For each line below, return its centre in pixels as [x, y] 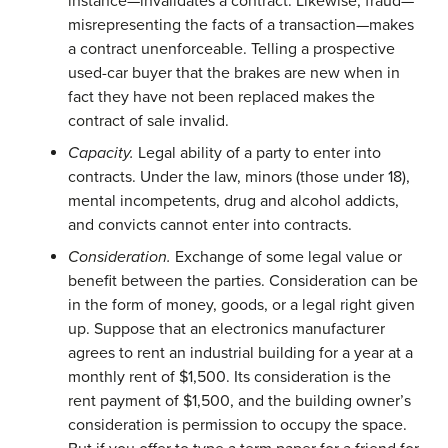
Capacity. [101, 152]
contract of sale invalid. [148, 120]
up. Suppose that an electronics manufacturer [226, 328]
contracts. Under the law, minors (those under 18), [239, 176]
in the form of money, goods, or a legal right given [241, 304]
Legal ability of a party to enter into [257, 152]
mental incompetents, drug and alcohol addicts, [233, 200]
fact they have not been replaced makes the [221, 96]
